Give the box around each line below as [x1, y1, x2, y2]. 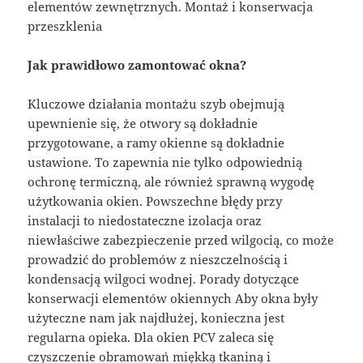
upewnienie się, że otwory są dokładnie [28, 114, 258, 131]
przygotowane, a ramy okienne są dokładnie [28, 134, 285, 151]
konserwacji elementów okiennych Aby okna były [28, 289, 318, 306]
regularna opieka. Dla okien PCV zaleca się [28, 328, 275, 345]
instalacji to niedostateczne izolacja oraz [28, 211, 263, 228]
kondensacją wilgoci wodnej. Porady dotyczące [28, 270, 300, 287]
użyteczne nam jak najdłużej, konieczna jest [28, 309, 285, 326]
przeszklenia [28, 17, 103, 34]
